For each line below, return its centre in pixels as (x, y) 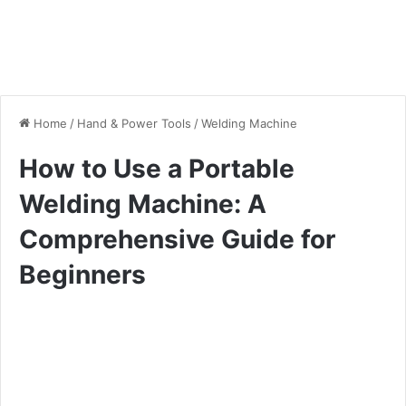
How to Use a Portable (157, 168)
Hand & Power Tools (134, 123)
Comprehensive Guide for (177, 239)
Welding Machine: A (143, 203)
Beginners (82, 274)
